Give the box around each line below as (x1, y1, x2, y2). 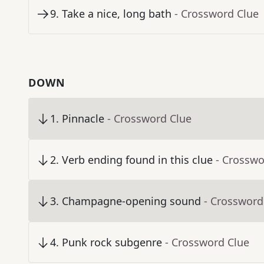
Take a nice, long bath (62, 6, 171, 21)
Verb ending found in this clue (62, 153, 213, 167)
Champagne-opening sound (62, 194, 201, 209)
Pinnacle (62, 111, 104, 126)
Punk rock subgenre (62, 235, 162, 250)
